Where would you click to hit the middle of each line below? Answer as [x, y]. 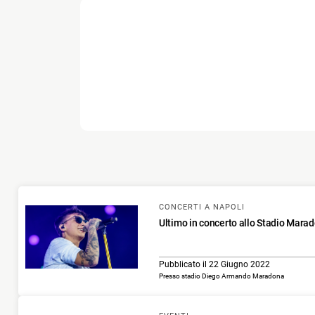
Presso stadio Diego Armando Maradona [221, 276]
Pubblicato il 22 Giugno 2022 [214, 264]
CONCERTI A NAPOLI [202, 207]
